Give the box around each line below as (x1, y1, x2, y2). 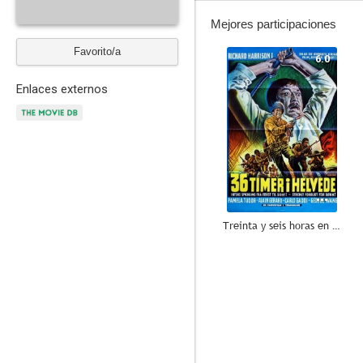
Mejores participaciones (211, 17, 336, 31)
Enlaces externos (16, 82, 108, 96)
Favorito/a (74, 45, 121, 58)
